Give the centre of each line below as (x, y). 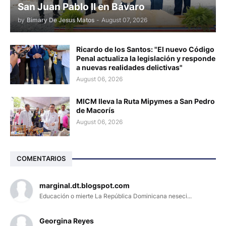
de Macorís (95, 110)
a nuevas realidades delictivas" (129, 67)
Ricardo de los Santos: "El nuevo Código (145, 49)
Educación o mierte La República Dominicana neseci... (116, 196)
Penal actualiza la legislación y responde (146, 58)
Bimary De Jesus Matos (61, 20)
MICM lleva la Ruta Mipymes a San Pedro (146, 101)
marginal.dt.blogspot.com (84, 185)
